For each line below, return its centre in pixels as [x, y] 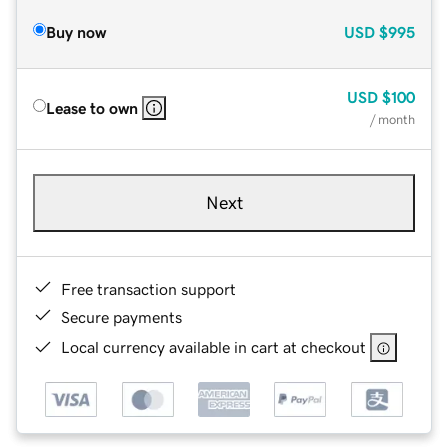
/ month [392, 119]
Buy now [76, 31]
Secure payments [121, 316]
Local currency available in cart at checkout [213, 346]
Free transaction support [148, 288]
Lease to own [92, 107]
